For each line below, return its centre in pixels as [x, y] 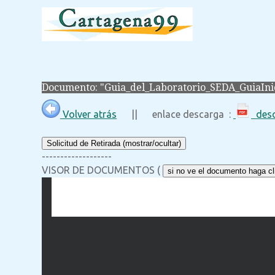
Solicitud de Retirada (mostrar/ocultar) [114, 144]
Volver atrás [88, 114]
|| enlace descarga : [175, 114]
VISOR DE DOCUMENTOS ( [102, 170]
